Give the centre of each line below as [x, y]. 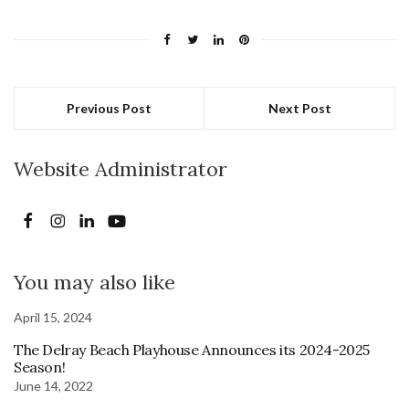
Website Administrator [121, 168]
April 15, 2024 [53, 317]
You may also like [94, 282]
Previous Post [109, 108]
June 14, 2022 [53, 385]
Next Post [299, 108]
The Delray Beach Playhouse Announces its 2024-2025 [192, 349]
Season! [40, 367]
